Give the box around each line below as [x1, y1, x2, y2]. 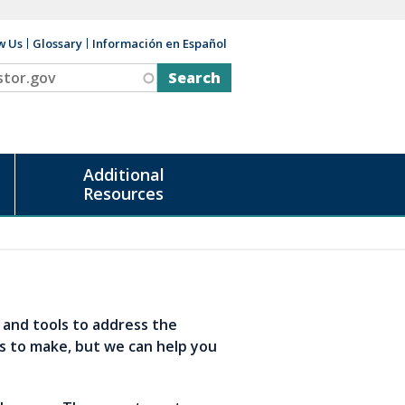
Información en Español [92, 35, 227, 52]
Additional [82, 164, 165, 185]
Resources [83, 183, 164, 204]
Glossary [33, 35, 82, 52]
